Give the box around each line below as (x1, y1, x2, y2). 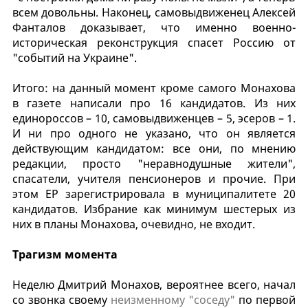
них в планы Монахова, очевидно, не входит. (12, 216, 255, 232)
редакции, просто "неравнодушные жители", (12, 155, 296, 171)
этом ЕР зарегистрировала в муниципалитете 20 (12, 186, 296, 201)
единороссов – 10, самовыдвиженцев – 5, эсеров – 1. (12, 110, 296, 126)
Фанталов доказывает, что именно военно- (12, 19, 296, 35)
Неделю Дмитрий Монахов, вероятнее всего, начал (12, 276, 296, 292)
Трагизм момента (12, 246, 118, 262)
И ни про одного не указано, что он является (12, 125, 296, 141)
